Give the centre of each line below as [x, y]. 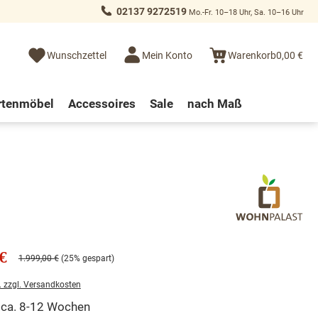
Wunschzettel [77, 56]
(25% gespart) [87, 258]
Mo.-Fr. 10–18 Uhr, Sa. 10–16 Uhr [245, 12]
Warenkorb [252, 56]
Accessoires [102, 103]
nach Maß [214, 103]
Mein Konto [167, 56]
